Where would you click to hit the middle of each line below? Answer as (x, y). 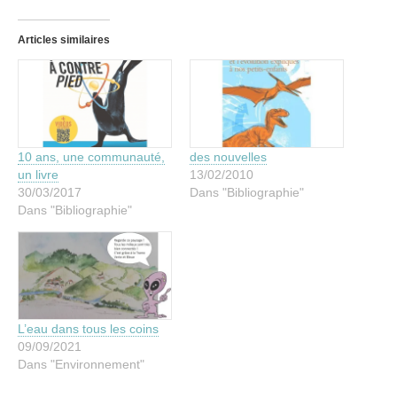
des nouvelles (228, 156)
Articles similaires (64, 39)
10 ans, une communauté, (91, 156)
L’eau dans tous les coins (88, 329)
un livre (38, 174)
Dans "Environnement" (81, 365)
